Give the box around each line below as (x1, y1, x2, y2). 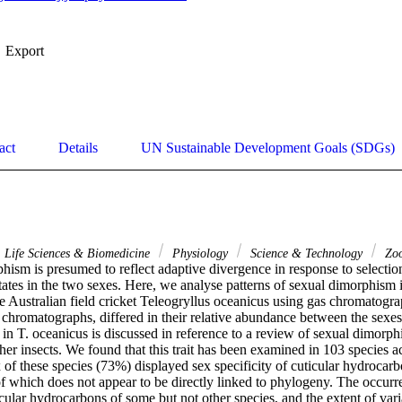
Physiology (169, 246, 232, 261)
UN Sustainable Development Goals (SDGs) (141, 140, 395, 156)
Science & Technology (247, 246, 366, 261)
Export (5, 43, 44, 59)
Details (58, 140, 98, 156)
